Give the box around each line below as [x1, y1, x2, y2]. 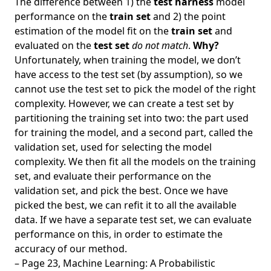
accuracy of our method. [15, 242, 127, 255]
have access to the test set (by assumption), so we [15, 68, 243, 81]
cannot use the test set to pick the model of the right [15, 82, 256, 96]
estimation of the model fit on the [15, 24, 171, 38]
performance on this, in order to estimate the [15, 227, 223, 241]
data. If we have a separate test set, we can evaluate [15, 213, 252, 226]
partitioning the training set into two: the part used [15, 111, 249, 125]
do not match [132, 39, 188, 52]
